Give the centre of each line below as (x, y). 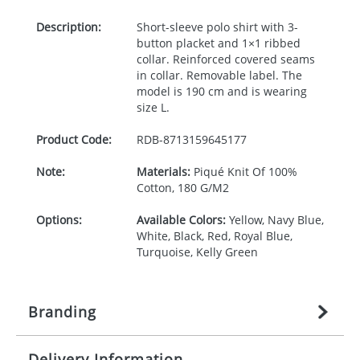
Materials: (163, 172)
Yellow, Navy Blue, (274, 220)
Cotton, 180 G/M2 (182, 188)
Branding (62, 312)
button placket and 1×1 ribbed (218, 43)
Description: (69, 27)
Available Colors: (181, 220)
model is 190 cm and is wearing (221, 91)
